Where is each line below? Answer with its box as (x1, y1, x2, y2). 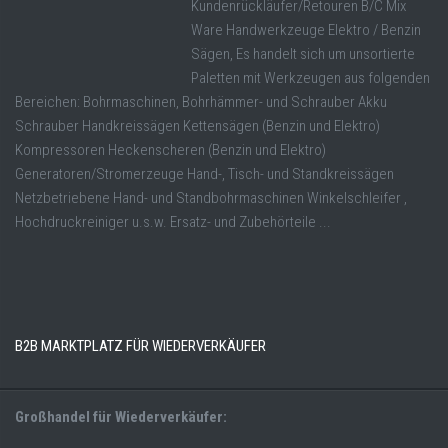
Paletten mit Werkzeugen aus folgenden (191, 69, 430, 88)
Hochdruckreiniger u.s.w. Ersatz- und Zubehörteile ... (15, 213, 331, 232)
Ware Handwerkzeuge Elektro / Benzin (191, 21, 421, 40)
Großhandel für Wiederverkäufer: (15, 408, 227, 427)
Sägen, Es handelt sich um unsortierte (191, 45, 415, 64)
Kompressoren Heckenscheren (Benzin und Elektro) (15, 141, 326, 160)
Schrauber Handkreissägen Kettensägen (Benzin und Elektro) (15, 117, 380, 136)
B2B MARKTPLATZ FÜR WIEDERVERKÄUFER (15, 337, 266, 356)
